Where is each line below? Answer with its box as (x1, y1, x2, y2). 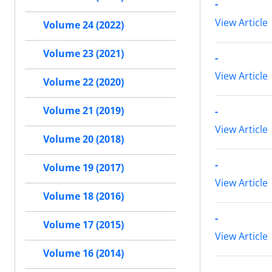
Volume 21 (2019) (43, 104, 124, 118)
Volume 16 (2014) (43, 246, 124, 260)
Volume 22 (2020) (43, 75, 124, 89)
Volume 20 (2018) (43, 132, 124, 146)
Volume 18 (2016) (43, 189, 124, 203)
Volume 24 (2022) (43, 18, 124, 32)
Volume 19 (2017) (43, 161, 124, 175)
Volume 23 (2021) (43, 47, 124, 61)
